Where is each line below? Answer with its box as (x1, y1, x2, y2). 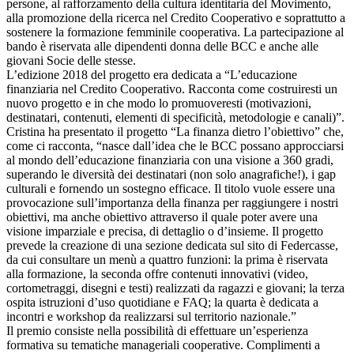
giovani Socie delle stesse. (6, 54, 136, 67)
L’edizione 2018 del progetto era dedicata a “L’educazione (6, 68, 297, 81)
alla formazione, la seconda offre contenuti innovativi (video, (6, 267, 308, 281)
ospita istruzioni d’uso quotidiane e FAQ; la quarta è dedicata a (6, 296, 318, 309)
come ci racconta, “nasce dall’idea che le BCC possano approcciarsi (6, 139, 344, 153)
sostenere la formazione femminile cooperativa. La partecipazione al (6, 25, 344, 39)
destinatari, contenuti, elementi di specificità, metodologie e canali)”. (6, 111, 345, 124)
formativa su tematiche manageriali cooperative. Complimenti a (6, 338, 320, 352)
